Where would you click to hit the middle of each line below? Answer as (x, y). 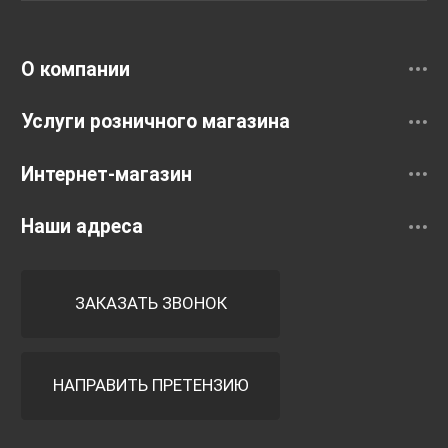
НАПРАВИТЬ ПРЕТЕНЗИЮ (150, 384)
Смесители (72, 38)
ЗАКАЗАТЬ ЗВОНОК (150, 303)
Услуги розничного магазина (155, 122)
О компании (75, 69)
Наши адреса (82, 227)
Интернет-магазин (106, 174)
